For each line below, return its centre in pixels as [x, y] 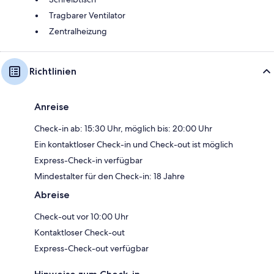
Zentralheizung [78, 31]
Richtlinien [53, 72]
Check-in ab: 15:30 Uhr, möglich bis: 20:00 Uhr [123, 129]
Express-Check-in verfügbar [88, 161]
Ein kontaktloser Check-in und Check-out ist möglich [134, 145]
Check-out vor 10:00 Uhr [81, 217]
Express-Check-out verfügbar [91, 249]
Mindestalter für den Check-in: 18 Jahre [109, 176]
